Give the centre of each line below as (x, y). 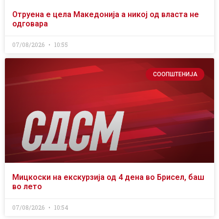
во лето (27, 186)
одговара (30, 23)
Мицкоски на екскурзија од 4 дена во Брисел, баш (108, 177)
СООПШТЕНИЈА (175, 75)
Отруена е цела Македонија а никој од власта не (106, 14)
